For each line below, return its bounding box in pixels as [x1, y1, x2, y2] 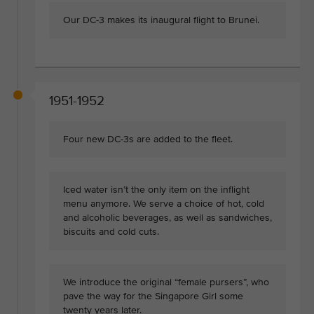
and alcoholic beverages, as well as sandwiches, [63, 211, 272, 224]
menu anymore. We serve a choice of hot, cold [63, 197, 264, 210]
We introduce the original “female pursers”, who [63, 275, 269, 288]
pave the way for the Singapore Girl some [63, 289, 243, 302]
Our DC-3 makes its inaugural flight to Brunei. [63, 13, 259, 26]
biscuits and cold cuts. [63, 225, 159, 238]
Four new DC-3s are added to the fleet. [63, 132, 233, 145]
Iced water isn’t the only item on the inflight [63, 183, 250, 196]
